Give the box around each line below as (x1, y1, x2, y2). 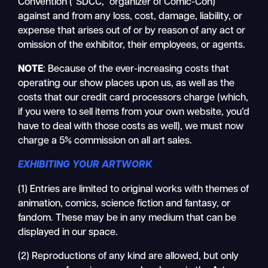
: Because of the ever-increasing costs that (43, 64, 230, 74)
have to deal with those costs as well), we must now (18, 121, 244, 132)
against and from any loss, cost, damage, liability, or (18, 11, 243, 22)
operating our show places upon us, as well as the (18, 78, 235, 89)
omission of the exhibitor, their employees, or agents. (18, 40, 246, 50)
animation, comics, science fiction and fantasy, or (18, 199, 231, 209)
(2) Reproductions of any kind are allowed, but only (18, 251, 239, 261)
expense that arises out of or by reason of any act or (18, 26, 246, 36)
